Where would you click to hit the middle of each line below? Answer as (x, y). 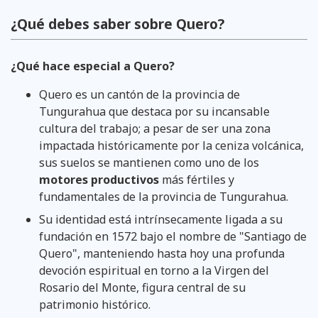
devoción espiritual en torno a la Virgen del (154, 270)
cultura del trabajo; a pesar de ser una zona (155, 128)
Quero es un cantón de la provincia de (139, 94)
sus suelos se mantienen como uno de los (149, 162)
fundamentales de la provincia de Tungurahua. (164, 196)
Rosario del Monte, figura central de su (142, 287)
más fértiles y (197, 179)
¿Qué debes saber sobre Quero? (117, 23)
